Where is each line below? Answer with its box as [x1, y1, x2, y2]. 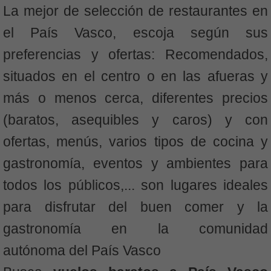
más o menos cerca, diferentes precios [3, 90, 268, 106]
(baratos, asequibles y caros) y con [3, 111, 268, 128]
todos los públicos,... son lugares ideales [3, 177, 268, 193]
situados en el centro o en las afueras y [3, 68, 268, 84]
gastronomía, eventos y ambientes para [3, 155, 268, 171]
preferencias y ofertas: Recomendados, [3, 46, 268, 62]
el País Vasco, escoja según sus [3, 24, 268, 41]
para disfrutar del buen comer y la [3, 198, 268, 215]
